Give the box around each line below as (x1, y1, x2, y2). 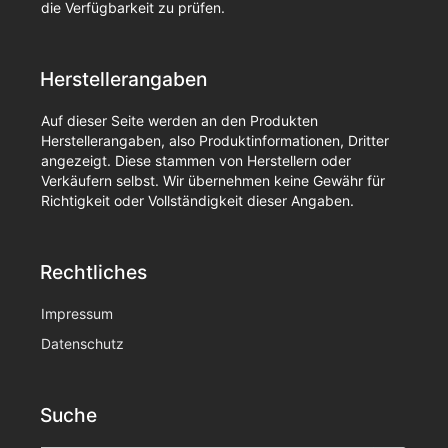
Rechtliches (40, 259, 147, 284)
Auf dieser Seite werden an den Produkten (41, 111, 318, 129)
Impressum (41, 304, 113, 322)
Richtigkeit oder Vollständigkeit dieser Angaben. (41, 191, 354, 209)
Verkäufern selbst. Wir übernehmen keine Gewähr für (41, 171, 385, 189)
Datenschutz (41, 334, 124, 352)
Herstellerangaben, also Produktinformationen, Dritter (41, 131, 389, 149)
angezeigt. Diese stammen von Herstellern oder (41, 151, 351, 169)
